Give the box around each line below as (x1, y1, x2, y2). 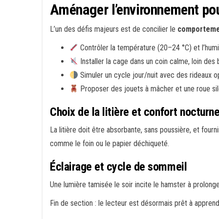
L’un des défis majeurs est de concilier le (50, 24, 177, 34)
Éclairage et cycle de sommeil (50, 160, 187, 174)
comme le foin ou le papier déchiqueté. (50, 139, 169, 148)
